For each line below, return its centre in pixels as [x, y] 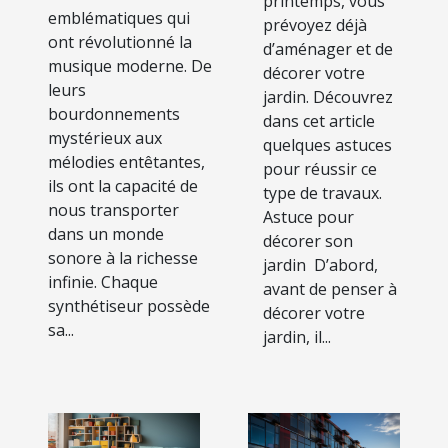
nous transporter [113, 209]
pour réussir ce [320, 168]
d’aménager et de [328, 48]
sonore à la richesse [123, 257]
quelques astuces [327, 144]
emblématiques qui [119, 17]
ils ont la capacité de [123, 185]
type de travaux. [322, 192]
